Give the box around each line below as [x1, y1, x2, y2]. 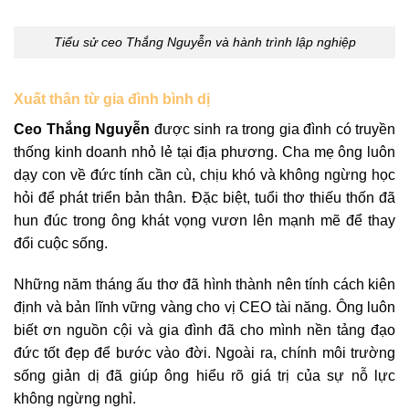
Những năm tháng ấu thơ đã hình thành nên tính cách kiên [14, 277, 395, 293]
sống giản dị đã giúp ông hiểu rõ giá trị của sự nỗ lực [14, 368, 395, 384]
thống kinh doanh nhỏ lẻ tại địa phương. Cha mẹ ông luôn [14, 143, 395, 160]
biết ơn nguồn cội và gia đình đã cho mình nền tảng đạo [14, 322, 395, 339]
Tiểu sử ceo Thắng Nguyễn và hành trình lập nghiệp [53, 34, 356, 49]
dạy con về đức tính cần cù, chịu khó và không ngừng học [14, 166, 395, 183]
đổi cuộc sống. [14, 235, 108, 251]
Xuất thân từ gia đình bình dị [14, 90, 210, 107]
